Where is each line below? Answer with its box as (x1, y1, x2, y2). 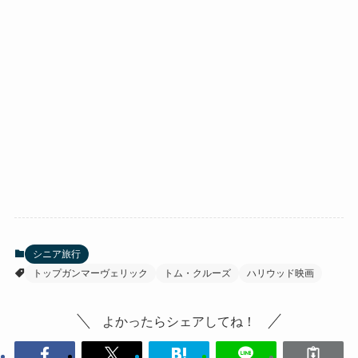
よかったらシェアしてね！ (102, 313, 256, 328)
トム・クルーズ (163, 267, 231, 279)
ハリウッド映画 (246, 267, 314, 279)
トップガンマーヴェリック (32, 267, 148, 279)
